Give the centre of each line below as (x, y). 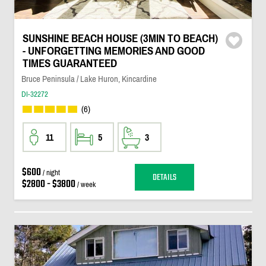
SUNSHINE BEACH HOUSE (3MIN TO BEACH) (120, 38)
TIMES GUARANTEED (69, 63)
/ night (50, 172)
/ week (85, 184)
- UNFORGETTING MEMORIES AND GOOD (113, 51)
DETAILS (164, 177)
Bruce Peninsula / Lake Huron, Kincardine (89, 79)
